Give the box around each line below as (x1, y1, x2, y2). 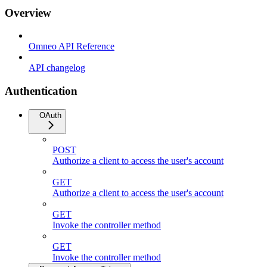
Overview (5, 6, 51, 19)
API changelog (29, 63, 85, 73)
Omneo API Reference (29, 41, 114, 52)
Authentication (5, 84, 77, 97)
